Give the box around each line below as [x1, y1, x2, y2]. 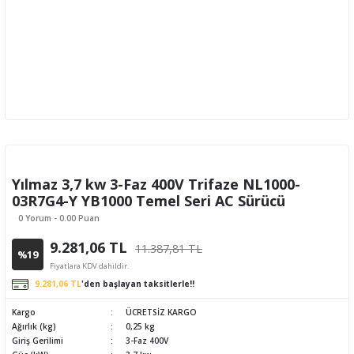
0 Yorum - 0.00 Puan [18, 213, 100, 224]
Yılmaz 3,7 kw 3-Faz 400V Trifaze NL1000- [12, 175, 300, 194]
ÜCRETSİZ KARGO [126, 307, 198, 318]
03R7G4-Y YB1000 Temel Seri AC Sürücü [12, 191, 285, 210]
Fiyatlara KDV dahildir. [50, 261, 129, 271]
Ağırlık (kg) [12, 321, 56, 332]
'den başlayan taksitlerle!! [81, 278, 194, 289]
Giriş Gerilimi [12, 335, 63, 346]
